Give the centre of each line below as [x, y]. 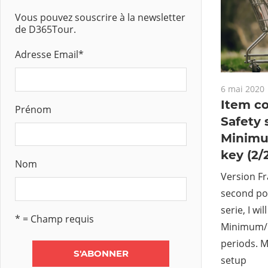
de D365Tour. [45, 29]
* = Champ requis [54, 219]
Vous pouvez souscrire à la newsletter [100, 17]
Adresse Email [47, 54]
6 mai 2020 [243, 89]
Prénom [33, 109]
